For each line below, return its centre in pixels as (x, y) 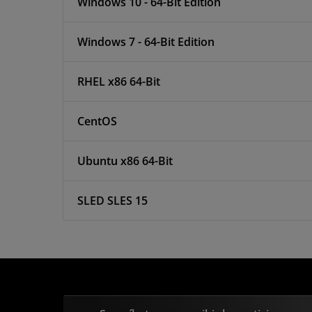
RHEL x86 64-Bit (119, 81)
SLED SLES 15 (112, 201)
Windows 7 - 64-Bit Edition (146, 42)
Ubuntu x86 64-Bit (125, 161)
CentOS (97, 121)
